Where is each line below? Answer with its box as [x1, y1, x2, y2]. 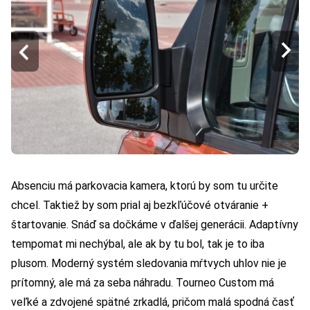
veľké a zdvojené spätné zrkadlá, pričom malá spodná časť [11, 295, 294, 309]
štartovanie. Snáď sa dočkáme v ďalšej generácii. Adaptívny [11, 217, 298, 231]
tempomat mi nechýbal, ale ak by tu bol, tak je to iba [11, 237, 264, 250]
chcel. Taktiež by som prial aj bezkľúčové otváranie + [11, 198, 268, 212]
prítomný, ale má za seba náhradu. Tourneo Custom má [11, 275, 274, 289]
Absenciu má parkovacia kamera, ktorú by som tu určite [11, 179, 278, 192]
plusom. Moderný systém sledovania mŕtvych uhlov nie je [11, 256, 286, 270]
